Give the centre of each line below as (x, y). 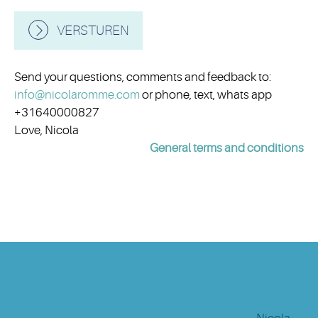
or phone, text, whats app (206, 95)
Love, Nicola (46, 131)
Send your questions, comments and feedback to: (143, 77)
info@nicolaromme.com (77, 95)
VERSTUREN (93, 31)
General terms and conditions (227, 148)
